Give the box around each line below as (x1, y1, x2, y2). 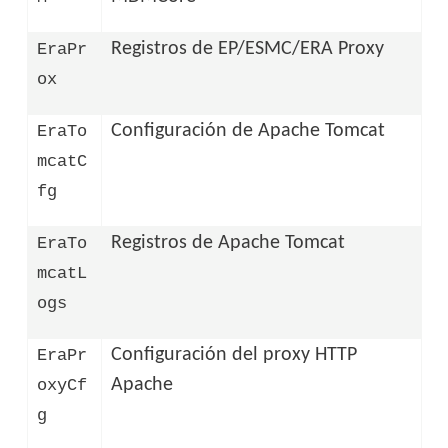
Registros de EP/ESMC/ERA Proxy (111, 38, 385, 59)
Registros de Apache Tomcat (111, 232, 346, 253)
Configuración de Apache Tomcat (111, 120, 386, 141)
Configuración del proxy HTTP (111, 344, 358, 365)
